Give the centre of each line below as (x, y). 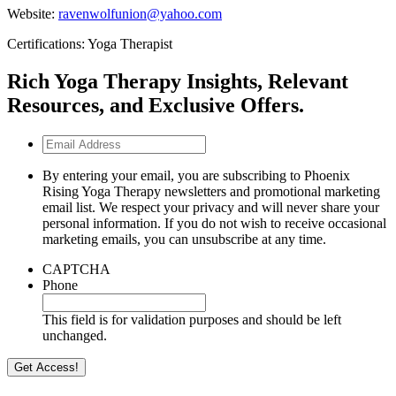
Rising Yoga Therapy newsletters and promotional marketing (211, 191)
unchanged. (75, 335)
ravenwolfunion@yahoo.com (140, 13)
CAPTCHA (76, 269)
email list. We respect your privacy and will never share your (211, 207)
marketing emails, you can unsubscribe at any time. (184, 239)
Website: (31, 13)
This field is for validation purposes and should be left (192, 319)
